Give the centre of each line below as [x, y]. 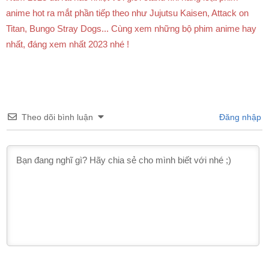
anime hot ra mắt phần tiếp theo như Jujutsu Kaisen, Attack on [127, 13]
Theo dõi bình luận [57, 117]
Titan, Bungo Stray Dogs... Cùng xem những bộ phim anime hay [131, 28]
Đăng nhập [239, 117]
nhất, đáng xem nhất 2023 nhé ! [68, 44]
